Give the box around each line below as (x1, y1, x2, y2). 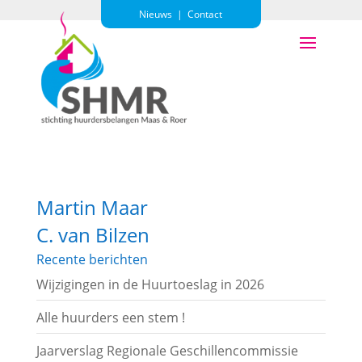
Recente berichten (36, 250, 148, 268)
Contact (187, 7, 223, 21)
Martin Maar (36, 193, 148, 221)
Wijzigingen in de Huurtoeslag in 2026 (36, 275, 264, 293)
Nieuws (139, 7, 173, 21)
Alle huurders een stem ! (36, 308, 185, 326)
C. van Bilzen (36, 221, 149, 248)
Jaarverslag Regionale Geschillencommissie (36, 341, 298, 360)
